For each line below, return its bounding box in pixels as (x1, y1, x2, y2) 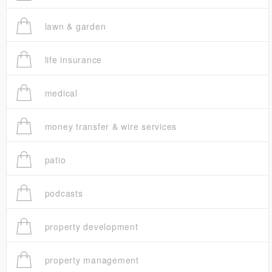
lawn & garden (41, 20, 106, 33)
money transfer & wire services (41, 120, 177, 133)
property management (41, 254, 139, 267)
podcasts (41, 187, 83, 200)
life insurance (41, 53, 102, 66)
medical (41, 87, 78, 100)
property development (41, 220, 138, 233)
